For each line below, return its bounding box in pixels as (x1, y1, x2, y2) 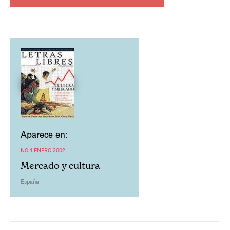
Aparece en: (21, 128, 67, 141)
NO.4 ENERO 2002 (21, 146, 65, 155)
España (21, 178, 39, 186)
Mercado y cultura (21, 160, 100, 171)
